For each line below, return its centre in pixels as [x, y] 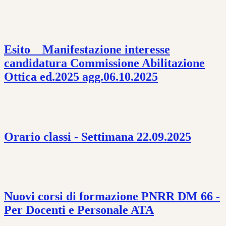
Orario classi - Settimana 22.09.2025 [98, 136]
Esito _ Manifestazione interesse [87, 49]
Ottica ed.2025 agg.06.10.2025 [81, 76]
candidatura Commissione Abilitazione [104, 63]
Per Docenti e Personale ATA [79, 210]
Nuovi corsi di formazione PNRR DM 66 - [112, 196]
